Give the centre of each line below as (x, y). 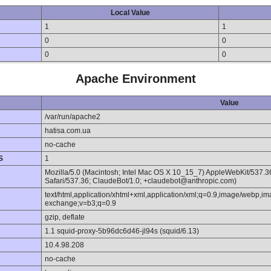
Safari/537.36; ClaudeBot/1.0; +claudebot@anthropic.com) (141, 181)
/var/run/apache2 (73, 117)
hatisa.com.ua (68, 131)
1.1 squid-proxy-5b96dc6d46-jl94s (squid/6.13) (122, 231)
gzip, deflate (65, 217)
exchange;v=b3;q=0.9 (80, 204)
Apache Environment (135, 78)
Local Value (130, 13)
